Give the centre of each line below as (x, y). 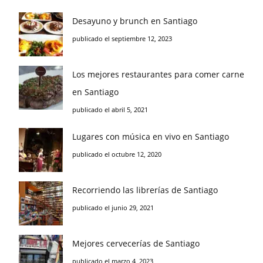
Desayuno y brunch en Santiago (135, 21)
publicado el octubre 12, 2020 (117, 154)
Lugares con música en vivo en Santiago (151, 136)
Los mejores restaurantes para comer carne (158, 74)
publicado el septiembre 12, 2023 (122, 38)
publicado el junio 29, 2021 (113, 208)
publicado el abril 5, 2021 (110, 109)
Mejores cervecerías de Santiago (136, 243)
